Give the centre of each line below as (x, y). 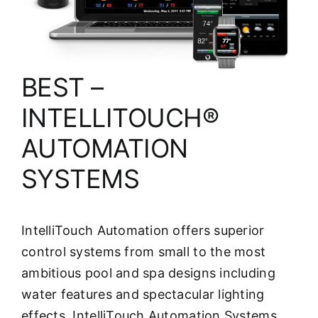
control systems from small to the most (144, 251)
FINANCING (50, 49)
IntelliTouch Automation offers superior (143, 230)
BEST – (62, 87)
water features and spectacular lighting (143, 294)
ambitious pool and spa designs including (148, 273)
